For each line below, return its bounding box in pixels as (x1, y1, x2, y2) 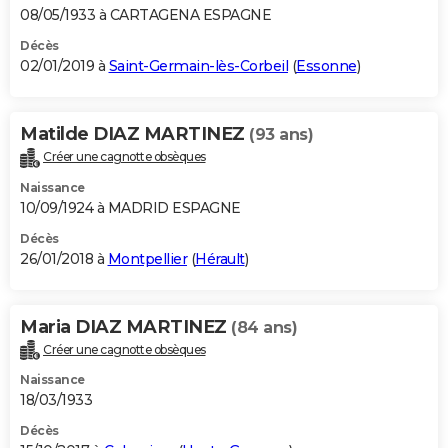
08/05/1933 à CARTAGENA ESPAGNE (20, 5, 271, 24)
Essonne (296, 56, 357, 75)
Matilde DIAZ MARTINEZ (20, 122, 249, 145)
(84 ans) (231, 317, 297, 337)
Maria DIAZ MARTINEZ (20, 315, 231, 338)
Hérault (195, 249, 245, 268)
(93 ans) (249, 124, 313, 144)
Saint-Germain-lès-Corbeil (108, 56, 288, 75)
